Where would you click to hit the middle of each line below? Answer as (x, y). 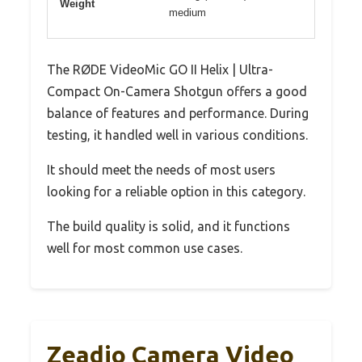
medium (187, 13)
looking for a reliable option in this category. (176, 192)
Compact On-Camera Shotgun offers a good (177, 92)
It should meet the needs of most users (161, 170)
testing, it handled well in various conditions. (177, 135)
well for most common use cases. (145, 248)
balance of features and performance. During (178, 114)
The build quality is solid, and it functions (168, 227)
